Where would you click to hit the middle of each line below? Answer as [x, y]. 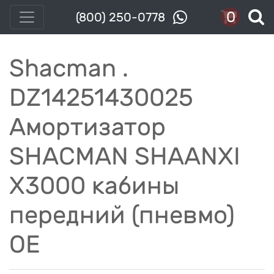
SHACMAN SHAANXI [125, 156]
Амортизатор [87, 127]
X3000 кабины [94, 186]
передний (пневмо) [122, 215]
